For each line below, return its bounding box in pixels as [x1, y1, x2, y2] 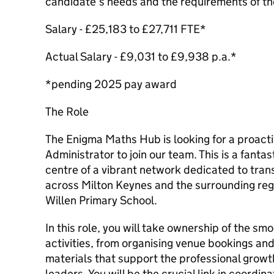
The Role [45, 105, 89, 119]
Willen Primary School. [45, 193, 157, 207]
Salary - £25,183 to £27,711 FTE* [45, 22, 206, 36]
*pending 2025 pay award [45, 77, 177, 91]
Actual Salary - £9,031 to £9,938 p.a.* [45, 50, 237, 64]
